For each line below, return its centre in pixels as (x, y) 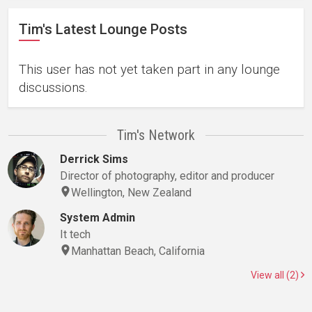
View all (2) (276, 275)
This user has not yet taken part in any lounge (149, 69)
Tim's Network (156, 135)
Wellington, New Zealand (131, 193)
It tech (75, 234)
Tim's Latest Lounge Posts (103, 29)
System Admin (97, 218)
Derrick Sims (94, 159)
